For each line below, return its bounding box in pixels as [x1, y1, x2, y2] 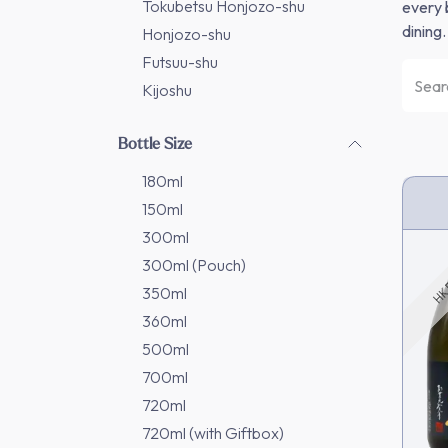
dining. [402, 21, 446, 41]
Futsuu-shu [142, 52, 218, 72]
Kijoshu [142, 80, 192, 100]
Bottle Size [118, 133, 192, 153]
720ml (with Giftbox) [142, 423, 284, 443]
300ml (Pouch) [142, 255, 246, 275]
